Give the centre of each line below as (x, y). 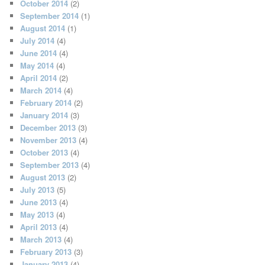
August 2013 (43, 177)
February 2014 (46, 103)
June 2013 (39, 202)
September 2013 (50, 165)
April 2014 (39, 78)
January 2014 (44, 115)
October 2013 (44, 153)
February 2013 (46, 252)
